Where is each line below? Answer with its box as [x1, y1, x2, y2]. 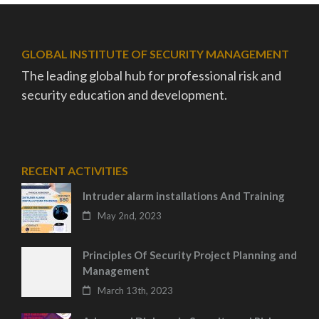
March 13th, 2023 [98, 284, 174, 296]
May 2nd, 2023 [98, 209, 162, 221]
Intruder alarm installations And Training [83, 189, 285, 202]
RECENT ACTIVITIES [21, 163, 128, 177]
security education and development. [21, 86, 227, 103]
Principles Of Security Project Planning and [83, 248, 297, 261]
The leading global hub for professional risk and [21, 67, 281, 83]
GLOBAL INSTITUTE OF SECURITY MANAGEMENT [21, 46, 289, 61]
